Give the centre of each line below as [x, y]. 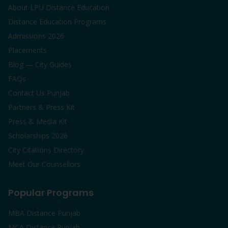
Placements [27, 50]
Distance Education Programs [57, 22]
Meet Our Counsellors [44, 164]
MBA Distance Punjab [44, 213]
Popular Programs [51, 193]
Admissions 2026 [36, 36]
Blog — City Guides [40, 64]
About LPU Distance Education [59, 7]
